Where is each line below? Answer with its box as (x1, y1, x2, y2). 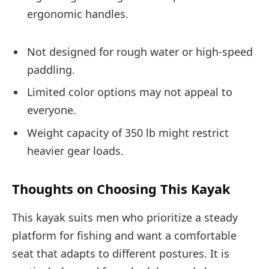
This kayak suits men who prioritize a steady (12, 210, 238, 225)
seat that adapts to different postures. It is (12, 246, 229, 261)
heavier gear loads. (27, 144, 124, 159)
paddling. (27, 62, 75, 77)
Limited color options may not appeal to (27, 85, 232, 100)
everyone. (27, 103, 76, 118)
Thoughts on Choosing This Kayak (12, 180, 231, 198)
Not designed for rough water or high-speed (27, 44, 253, 59)
